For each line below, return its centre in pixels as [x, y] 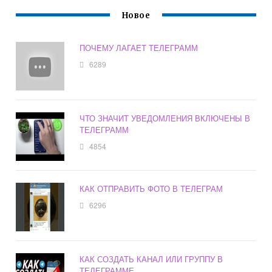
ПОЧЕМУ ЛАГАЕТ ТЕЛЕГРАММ [139, 48]
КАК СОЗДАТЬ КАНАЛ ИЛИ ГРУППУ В [151, 259]
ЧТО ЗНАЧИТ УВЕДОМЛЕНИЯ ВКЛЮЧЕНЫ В [165, 118]
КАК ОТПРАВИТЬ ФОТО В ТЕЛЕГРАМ [151, 189]
